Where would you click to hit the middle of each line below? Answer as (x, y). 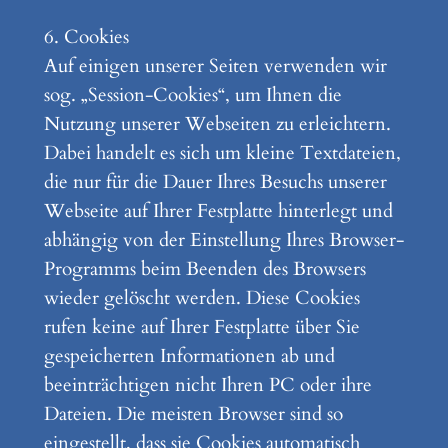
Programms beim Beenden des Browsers (204, 269)
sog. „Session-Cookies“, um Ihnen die (192, 95)
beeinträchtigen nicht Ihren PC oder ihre (207, 385)
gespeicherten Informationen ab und (189, 356)
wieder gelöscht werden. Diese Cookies (201, 298)
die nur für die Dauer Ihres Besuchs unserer (215, 182)
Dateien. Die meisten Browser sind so (193, 414)
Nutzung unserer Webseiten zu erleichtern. (217, 124)
